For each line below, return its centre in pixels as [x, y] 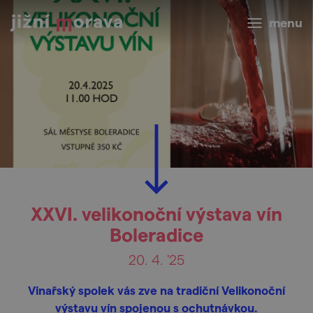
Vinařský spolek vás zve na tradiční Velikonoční [156, 290]
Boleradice [156, 234]
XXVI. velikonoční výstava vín [156, 213]
